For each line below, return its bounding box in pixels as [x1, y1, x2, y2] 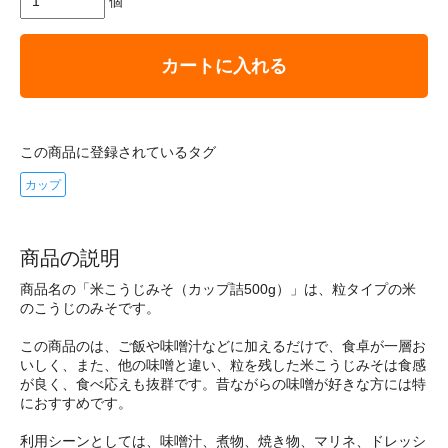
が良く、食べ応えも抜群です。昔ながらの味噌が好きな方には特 [20, 375, 426, 392]
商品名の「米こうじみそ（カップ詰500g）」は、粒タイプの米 [20, 280, 416, 297]
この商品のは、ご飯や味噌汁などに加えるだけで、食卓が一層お [20, 337, 426, 354]
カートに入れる [161, 55, 287, 76]
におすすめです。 [20, 394, 132, 411]
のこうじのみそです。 [20, 299, 160, 316]
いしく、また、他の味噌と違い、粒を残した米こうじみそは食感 [20, 356, 426, 373]
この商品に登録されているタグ [20, 143, 216, 160]
